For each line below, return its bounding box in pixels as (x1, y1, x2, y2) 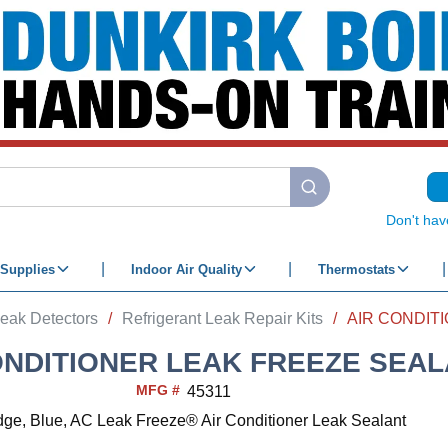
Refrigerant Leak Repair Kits (122, 309, 323, 327)
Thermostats (317, 261, 395, 277)
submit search (298, 188, 398, 206)
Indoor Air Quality (130, 261, 242, 277)
